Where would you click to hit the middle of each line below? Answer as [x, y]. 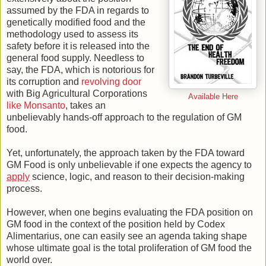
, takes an [85, 106]
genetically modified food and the [76, 23]
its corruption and [44, 82]
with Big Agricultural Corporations [77, 94]
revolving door [111, 82]
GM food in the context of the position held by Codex [116, 224]
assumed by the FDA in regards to [78, 11]
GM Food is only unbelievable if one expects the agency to [129, 165]
